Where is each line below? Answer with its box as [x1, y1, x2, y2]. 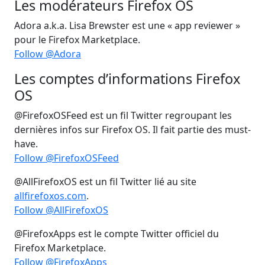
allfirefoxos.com [14, 189, 86, 202]
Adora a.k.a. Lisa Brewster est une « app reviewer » [14, 19, 240, 32]
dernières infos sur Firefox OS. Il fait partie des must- [14, 123, 251, 136]
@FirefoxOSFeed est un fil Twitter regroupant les [14, 109, 232, 122]
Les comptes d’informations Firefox [14, 69, 240, 88]
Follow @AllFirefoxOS [14, 203, 108, 216]
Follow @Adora [14, 47, 81, 60]
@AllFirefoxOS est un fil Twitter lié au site [14, 175, 196, 188]
